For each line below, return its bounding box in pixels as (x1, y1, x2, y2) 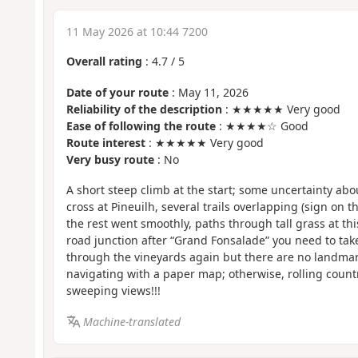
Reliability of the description (66, 101, 222, 117)
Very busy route (66, 151, 154, 167)
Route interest (66, 134, 145, 150)
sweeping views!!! (66, 283, 161, 299)
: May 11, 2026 (168, 84, 249, 100)
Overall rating (66, 54, 142, 70)
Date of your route (66, 84, 169, 100)
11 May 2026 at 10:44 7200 (66, 24, 208, 40)
